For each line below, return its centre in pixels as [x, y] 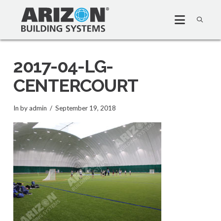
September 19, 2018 [86, 108]
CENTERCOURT [76, 85]
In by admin [30, 108]
